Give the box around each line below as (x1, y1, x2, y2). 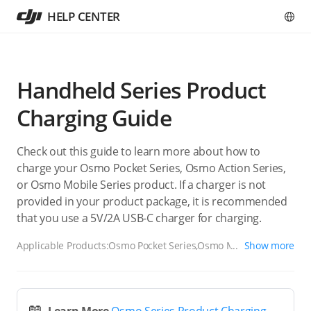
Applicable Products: (17, 239, 109, 252)
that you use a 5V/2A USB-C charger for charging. (17, 210, 262, 226)
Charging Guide (17, 103, 171, 133)
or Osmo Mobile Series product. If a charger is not (17, 177, 266, 192)
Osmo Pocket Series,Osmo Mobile (108, 239, 257, 252)
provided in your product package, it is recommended (17, 194, 287, 209)
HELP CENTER (47, 8, 121, 24)
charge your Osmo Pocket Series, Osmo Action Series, (17, 160, 286, 176)
